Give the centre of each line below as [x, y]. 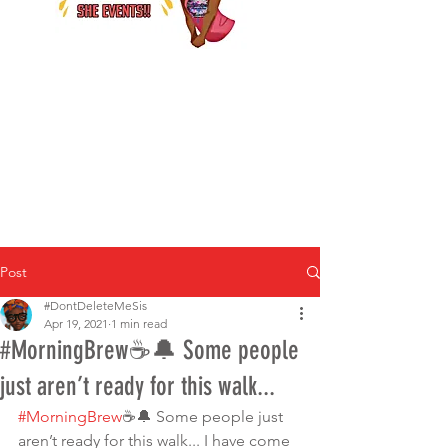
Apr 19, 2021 [76, 323]
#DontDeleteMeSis [95, 305]
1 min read [139, 323]
